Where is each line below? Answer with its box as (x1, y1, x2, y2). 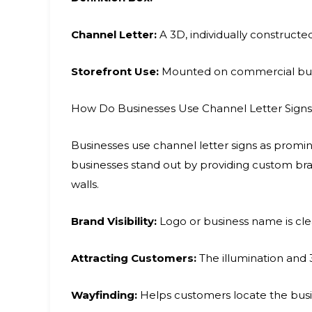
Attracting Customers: (71, 251, 196, 265)
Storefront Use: (71, 65, 159, 78)
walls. (71, 178, 99, 191)
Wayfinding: (71, 288, 137, 302)
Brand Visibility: (71, 214, 157, 228)
